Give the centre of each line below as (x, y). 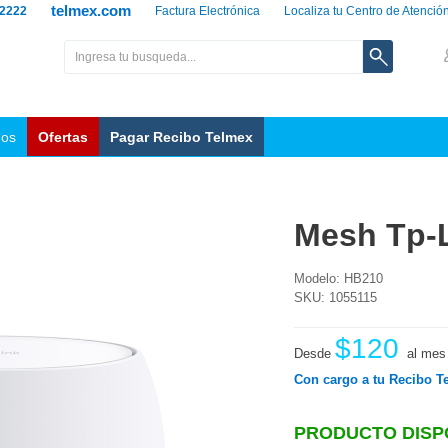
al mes (426, 353)
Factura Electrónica (207, 11)
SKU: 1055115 (335, 297)
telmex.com (91, 10)
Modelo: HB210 (338, 278)
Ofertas (63, 137)
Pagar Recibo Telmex (181, 137)
